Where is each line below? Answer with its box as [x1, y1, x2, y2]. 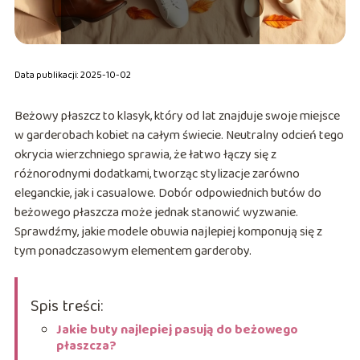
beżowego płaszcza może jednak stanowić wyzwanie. [14, 202, 298, 223]
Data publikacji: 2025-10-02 [14, 67, 131, 84]
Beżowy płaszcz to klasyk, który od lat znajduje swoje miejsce [14, 106, 340, 127]
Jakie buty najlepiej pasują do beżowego [55, 320, 298, 341]
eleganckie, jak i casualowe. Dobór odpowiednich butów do [14, 183, 321, 204]
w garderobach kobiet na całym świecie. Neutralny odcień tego [14, 125, 344, 146]
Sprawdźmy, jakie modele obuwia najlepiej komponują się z [14, 222, 322, 243]
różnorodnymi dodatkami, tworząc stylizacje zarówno [14, 164, 300, 185]
